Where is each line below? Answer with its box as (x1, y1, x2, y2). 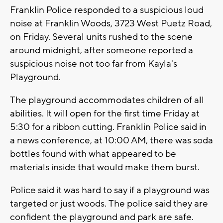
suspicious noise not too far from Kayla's (10, 58, 177, 70)
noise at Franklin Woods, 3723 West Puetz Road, (10, 17, 212, 30)
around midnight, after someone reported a (10, 44, 193, 57)
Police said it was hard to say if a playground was (10, 184, 210, 197)
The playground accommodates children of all (10, 94, 204, 107)
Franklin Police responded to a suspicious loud (10, 4, 204, 16)
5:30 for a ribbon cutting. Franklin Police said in (10, 121, 207, 133)
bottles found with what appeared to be (10, 148, 176, 160)
